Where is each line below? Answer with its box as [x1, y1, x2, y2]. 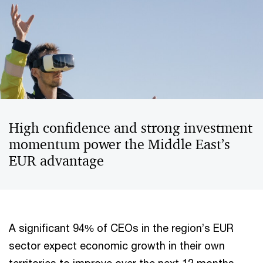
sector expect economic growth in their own [9, 239, 225, 252]
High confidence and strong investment [9, 119, 252, 137]
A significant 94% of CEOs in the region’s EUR [9, 221, 234, 234]
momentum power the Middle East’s [9, 136, 230, 153]
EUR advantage [9, 152, 104, 170]
